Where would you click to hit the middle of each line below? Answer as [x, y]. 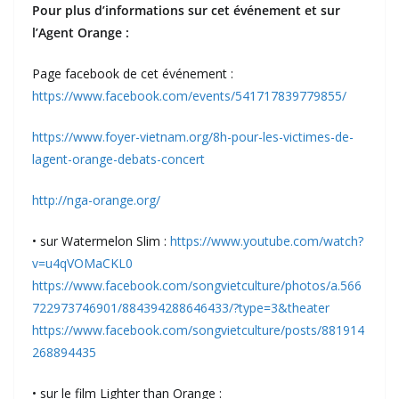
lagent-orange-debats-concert [118, 159]
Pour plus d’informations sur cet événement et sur [186, 11]
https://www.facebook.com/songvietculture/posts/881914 [198, 330]
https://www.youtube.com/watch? [267, 241]
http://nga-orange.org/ [96, 200]
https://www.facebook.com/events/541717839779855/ [189, 96]
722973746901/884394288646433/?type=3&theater [181, 308]
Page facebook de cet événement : [133, 74]
